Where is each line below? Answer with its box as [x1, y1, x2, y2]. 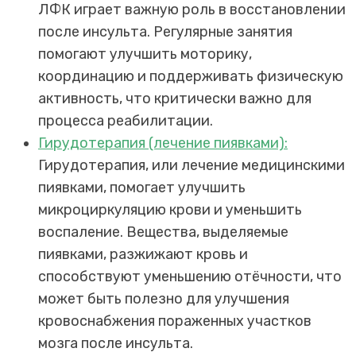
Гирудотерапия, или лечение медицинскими [38, 157, 345, 174]
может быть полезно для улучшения [38, 290, 289, 308]
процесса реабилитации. [38, 112, 213, 130]
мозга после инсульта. [38, 335, 193, 352]
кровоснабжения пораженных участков [38, 312, 311, 330]
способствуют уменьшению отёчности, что [38, 268, 342, 285]
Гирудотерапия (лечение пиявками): [38, 134, 288, 152]
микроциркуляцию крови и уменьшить [38, 201, 302, 219]
